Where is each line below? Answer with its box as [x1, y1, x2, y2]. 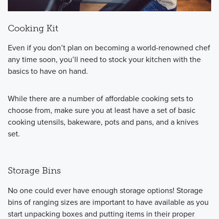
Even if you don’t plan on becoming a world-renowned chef [7, 42, 210, 54]
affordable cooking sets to [105, 93, 193, 105]
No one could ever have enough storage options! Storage [7, 184, 203, 196]
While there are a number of [7, 93, 105, 105]
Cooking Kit [7, 22, 58, 34]
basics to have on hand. [7, 66, 88, 77]
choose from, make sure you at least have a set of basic [7, 105, 196, 116]
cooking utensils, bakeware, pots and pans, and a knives [7, 116, 198, 128]
